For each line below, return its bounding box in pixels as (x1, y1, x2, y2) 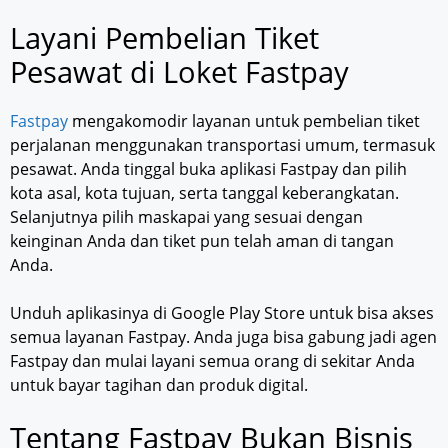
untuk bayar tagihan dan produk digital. (10, 374, 308, 397)
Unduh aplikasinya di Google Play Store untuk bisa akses (10, 302, 434, 325)
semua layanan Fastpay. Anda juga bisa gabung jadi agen (10, 326, 437, 349)
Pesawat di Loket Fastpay (10, 52, 349, 92)
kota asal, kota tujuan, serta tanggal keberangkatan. (10, 182, 399, 205)
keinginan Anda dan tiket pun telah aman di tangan (10, 230, 394, 253)
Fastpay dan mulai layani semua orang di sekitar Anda (10, 350, 415, 373)
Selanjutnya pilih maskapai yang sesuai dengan (10, 206, 363, 229)
